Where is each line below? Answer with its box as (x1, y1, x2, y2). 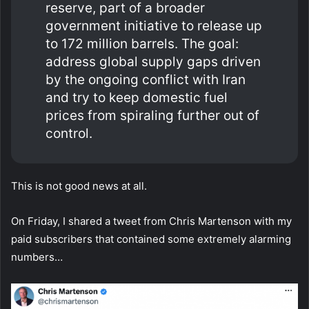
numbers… (11, 250, 63, 263)
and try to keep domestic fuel (46, 89, 228, 106)
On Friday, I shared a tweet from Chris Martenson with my (11, 214, 292, 228)
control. (46, 125, 92, 141)
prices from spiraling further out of (46, 107, 259, 123)
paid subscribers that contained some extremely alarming (11, 232, 291, 246)
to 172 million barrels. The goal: (46, 35, 239, 52)
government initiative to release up (46, 17, 262, 34)
